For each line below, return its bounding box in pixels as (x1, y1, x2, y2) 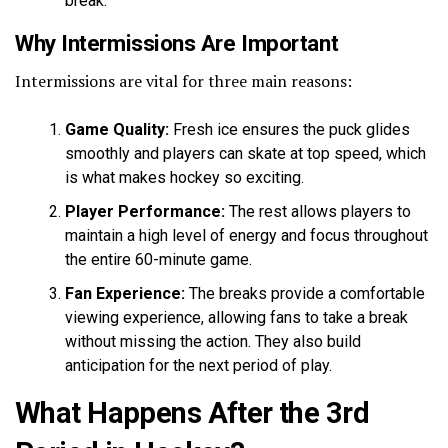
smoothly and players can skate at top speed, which (65, 143, 426, 163)
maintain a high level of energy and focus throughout (65, 225, 428, 245)
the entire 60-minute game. (65, 249, 252, 269)
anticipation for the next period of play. (65, 355, 332, 375)
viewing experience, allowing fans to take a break (65, 307, 408, 327)
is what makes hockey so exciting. (65, 167, 304, 187)
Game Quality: (65, 119, 169, 139)
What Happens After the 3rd (15, 395, 370, 430)
